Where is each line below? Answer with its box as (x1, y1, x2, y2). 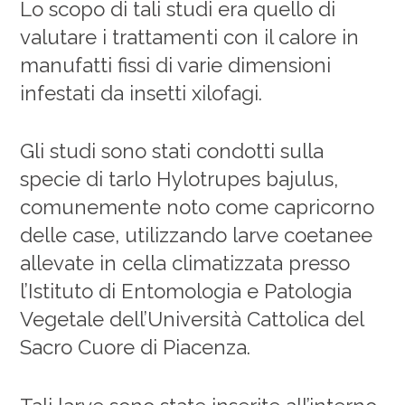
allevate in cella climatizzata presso (20, 251, 351, 276)
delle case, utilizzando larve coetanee (20, 223, 373, 248)
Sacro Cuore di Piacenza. (20, 335, 251, 360)
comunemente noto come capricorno (20, 195, 375, 220)
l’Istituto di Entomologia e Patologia (20, 279, 353, 304)
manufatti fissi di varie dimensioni (20, 52, 332, 77)
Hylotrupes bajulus (156, 167, 334, 192)
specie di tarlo (20, 167, 157, 192)
